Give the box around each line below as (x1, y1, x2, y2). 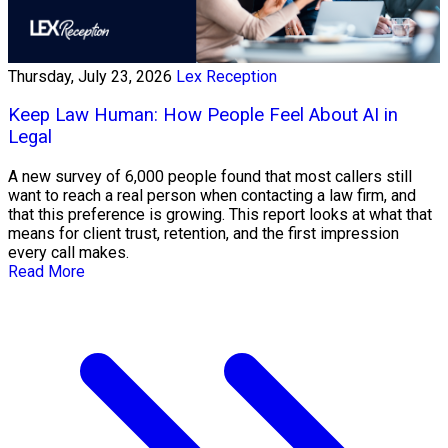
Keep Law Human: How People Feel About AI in (8, 104, 398, 127)
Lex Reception (176, 66, 277, 86)
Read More (8, 262, 85, 282)
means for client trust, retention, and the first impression (8, 224, 399, 244)
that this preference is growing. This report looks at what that (8, 205, 432, 225)
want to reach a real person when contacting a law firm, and (8, 186, 416, 206)
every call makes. (8, 243, 129, 263)
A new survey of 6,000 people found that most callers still (8, 167, 412, 187)
